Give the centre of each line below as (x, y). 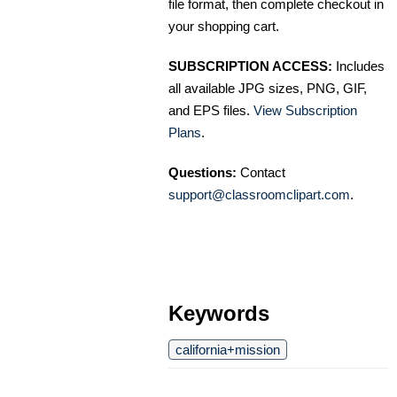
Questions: (202, 172)
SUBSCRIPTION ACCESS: (250, 66)
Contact (261, 172)
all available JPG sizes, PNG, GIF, (268, 88)
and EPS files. (211, 110)
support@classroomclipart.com (259, 194)
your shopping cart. (224, 26)
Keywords (219, 313)
